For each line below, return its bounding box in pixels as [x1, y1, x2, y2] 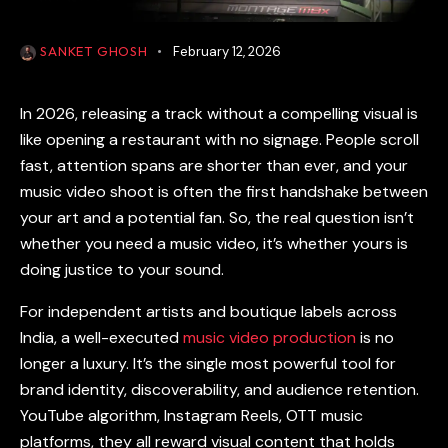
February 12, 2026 [172, 43, 281, 61]
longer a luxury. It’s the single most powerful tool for [20, 353, 396, 375]
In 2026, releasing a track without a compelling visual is [20, 103, 418, 125]
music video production [183, 327, 356, 349]
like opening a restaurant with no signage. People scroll [20, 129, 419, 151]
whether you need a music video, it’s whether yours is [20, 233, 408, 255]
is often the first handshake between [154, 181, 428, 203]
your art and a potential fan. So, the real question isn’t [20, 207, 414, 229]
